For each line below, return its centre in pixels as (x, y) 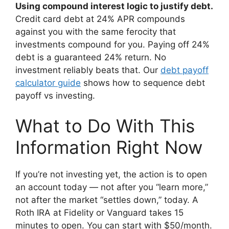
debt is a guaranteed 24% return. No (91, 57)
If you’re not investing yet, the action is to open (111, 175)
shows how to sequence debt (143, 83)
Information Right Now (109, 147)
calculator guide (48, 83)
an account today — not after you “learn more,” (112, 187)
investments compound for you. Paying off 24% (112, 44)
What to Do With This (105, 126)
